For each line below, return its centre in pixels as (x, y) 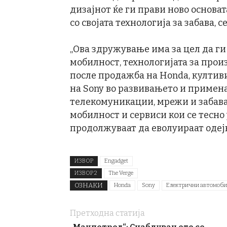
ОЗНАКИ (89, 185)
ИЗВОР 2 (86, 173)
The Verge (121, 173)
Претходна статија (107, 213)
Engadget (116, 161)
